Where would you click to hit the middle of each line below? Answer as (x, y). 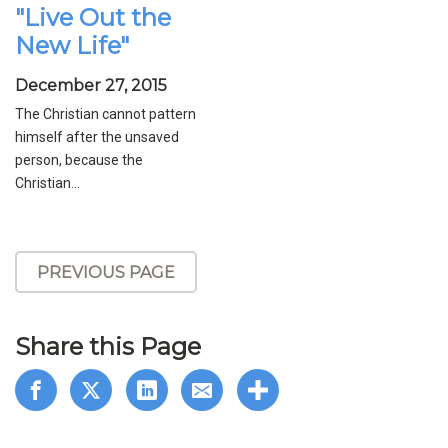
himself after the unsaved (97, 137)
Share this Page (108, 347)
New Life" (72, 46)
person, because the (79, 160)
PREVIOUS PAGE (106, 272)
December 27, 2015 (91, 86)
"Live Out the (93, 18)
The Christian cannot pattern (105, 114)
